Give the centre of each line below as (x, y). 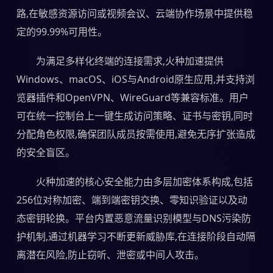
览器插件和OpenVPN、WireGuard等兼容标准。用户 (132, 97)
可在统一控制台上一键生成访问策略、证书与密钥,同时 (134, 115)
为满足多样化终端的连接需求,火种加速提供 (129, 61)
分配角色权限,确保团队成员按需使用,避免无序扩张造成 (136, 134)
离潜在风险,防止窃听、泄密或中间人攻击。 (110, 254)
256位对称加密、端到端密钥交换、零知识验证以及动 (132, 200)
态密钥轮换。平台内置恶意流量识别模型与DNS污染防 (133, 218)
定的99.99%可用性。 (62, 31)
